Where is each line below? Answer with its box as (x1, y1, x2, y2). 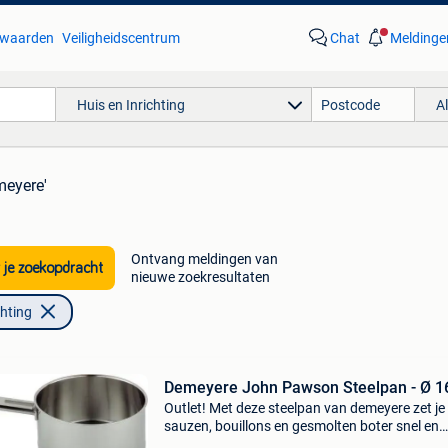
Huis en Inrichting (76, 96, 185, 113)
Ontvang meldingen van (130, 251, 278, 267)
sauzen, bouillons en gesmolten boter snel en (163, 418, 439, 434)
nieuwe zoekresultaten (130, 269, 270, 285)
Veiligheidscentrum (61, 30, 180, 46)
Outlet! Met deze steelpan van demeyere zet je (163, 400, 445, 416)
